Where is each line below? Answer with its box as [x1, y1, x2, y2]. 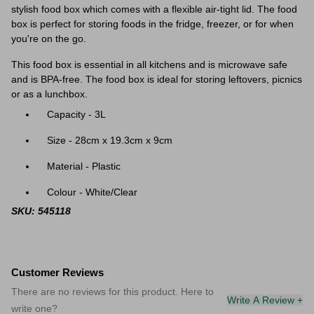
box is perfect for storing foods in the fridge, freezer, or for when [11, 18, 294, 29]
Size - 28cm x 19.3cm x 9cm [47, 135, 172, 146]
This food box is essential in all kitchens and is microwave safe [11, 59, 287, 70]
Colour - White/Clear [47, 186, 137, 198]
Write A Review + [227, 294, 303, 306]
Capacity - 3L [47, 109, 106, 120]
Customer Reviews [11, 266, 104, 278]
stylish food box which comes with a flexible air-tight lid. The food [11, 4, 297, 15]
